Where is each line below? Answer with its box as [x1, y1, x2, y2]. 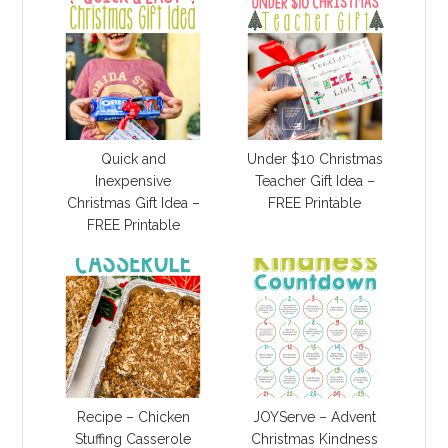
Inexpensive [95, 173, 172, 190]
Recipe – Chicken [76, 409, 190, 426]
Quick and [100, 151, 166, 168]
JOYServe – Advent [253, 409, 377, 426]
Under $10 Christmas [246, 151, 383, 168]
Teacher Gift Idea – [254, 173, 375, 190]
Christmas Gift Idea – [66, 195, 200, 212]
